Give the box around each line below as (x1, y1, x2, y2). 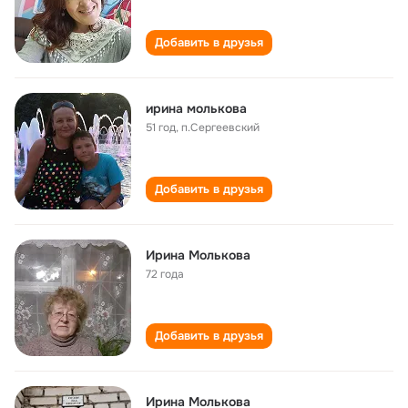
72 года (146, 267, 184, 281)
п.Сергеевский (181, 120, 260, 135)
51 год (146, 120, 176, 135)
